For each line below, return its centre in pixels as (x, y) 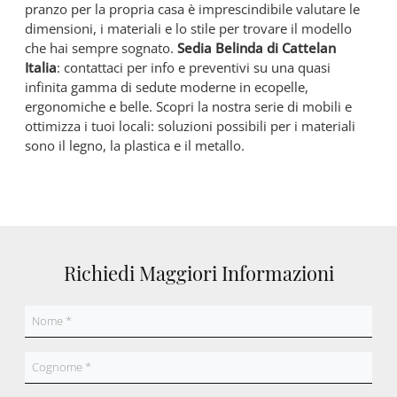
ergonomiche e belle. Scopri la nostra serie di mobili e (188, 107)
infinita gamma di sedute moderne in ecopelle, (167, 87)
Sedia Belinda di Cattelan (257, 48)
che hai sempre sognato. (101, 48)
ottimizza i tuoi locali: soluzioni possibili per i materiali (190, 126)
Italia (41, 68)
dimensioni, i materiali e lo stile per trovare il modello (188, 29)
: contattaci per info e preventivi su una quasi (194, 68)
